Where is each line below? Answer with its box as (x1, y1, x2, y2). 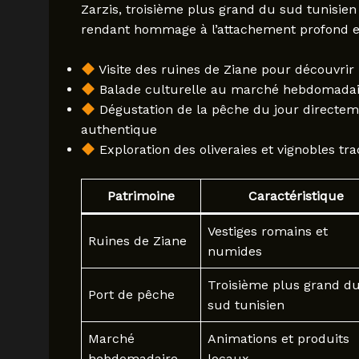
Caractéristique (248, 188, 344, 204)
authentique (80, 122, 157, 138)
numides (207, 244, 262, 260)
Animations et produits (207, 331, 349, 347)
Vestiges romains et (207, 224, 328, 240)
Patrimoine (107, 188, 175, 204)
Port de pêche (87, 287, 175, 303)
